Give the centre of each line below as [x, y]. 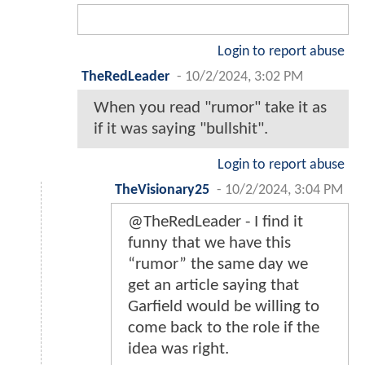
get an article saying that [213, 286]
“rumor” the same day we [218, 265]
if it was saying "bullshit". [181, 130]
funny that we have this [209, 244]
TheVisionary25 [162, 191]
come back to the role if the [224, 328]
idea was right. [178, 350]
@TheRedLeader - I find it [215, 222]
